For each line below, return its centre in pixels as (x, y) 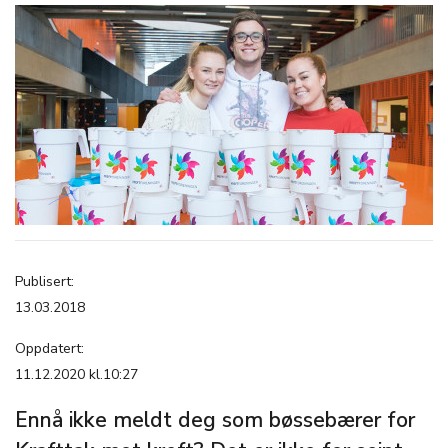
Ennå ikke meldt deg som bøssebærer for (215, 420)
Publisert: (44, 281)
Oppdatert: (49, 348)
